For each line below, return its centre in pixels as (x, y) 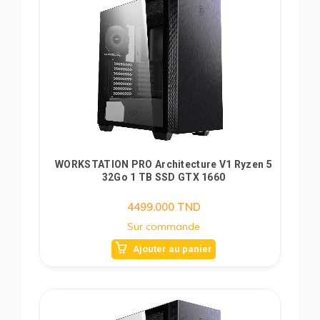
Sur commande (164, 226)
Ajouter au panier (172, 249)
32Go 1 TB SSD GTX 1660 (164, 177)
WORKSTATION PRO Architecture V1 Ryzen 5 (164, 164)
